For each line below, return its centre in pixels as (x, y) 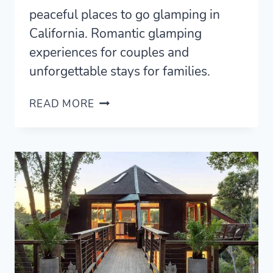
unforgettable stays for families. (120, 71)
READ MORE (62, 104)
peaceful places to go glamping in (125, 14)
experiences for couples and (109, 52)
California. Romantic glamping (115, 33)
